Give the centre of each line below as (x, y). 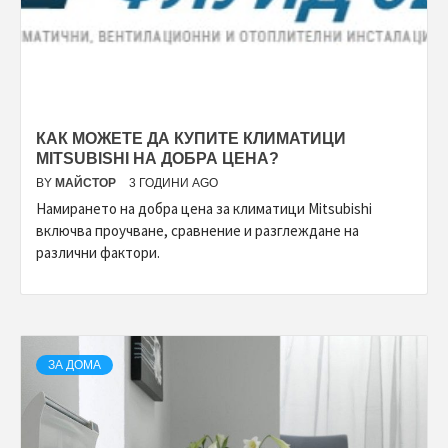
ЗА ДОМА (74, 365)
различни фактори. (98, 253)
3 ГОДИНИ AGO (173, 183)
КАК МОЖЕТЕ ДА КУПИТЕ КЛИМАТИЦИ (191, 139)
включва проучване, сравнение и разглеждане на (197, 231)
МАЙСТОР (87, 183)
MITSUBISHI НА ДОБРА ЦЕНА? (157, 159)
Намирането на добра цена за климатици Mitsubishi (204, 209)
